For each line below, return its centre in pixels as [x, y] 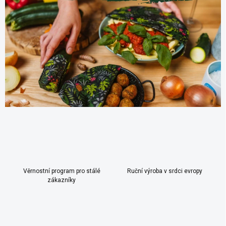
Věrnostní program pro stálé [62, 171]
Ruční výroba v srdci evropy [164, 171]
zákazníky [62, 180]
